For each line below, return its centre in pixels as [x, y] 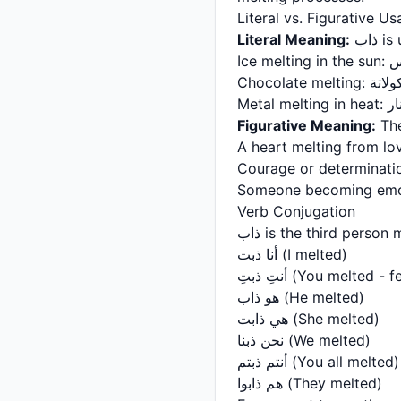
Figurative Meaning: [307, 125]
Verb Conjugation [296, 211]
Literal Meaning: [294, 39]
